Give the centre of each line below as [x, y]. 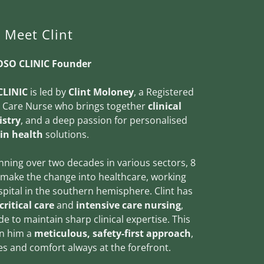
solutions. [66, 134]
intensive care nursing [127, 205]
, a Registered [164, 92]
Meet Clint [39, 34]
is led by [48, 92]
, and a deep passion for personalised [104, 120]
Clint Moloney [101, 92]
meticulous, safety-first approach [112, 233]
